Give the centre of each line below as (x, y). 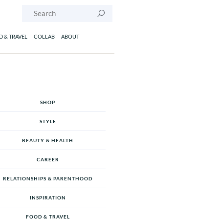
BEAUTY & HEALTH (48, 140)
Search (111, 9)
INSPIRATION (48, 197)
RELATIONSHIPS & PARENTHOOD (48, 178)
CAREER (48, 159)
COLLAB (44, 36)
